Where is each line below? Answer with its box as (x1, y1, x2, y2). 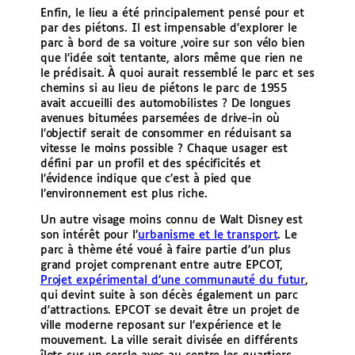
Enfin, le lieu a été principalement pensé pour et (40, 7, 304, 19)
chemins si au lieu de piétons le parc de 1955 (40, 82, 288, 94)
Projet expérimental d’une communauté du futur (40, 274, 306, 286)
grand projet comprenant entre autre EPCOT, (40, 259, 283, 271)
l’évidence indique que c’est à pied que (40, 173, 251, 185)
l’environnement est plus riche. (40, 188, 208, 200)
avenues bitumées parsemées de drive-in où (40, 113, 280, 124)
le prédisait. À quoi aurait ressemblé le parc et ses (40, 67, 315, 79)
